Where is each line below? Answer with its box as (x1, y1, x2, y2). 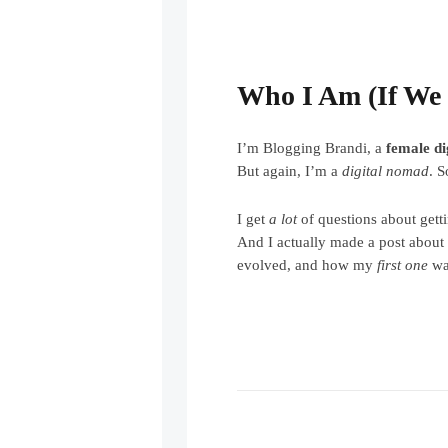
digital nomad (342, 162, 430, 179)
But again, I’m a (237, 162, 343, 179)
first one (377, 256, 429, 273)
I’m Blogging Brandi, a (237, 139, 387, 156)
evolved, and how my (237, 256, 378, 273)
